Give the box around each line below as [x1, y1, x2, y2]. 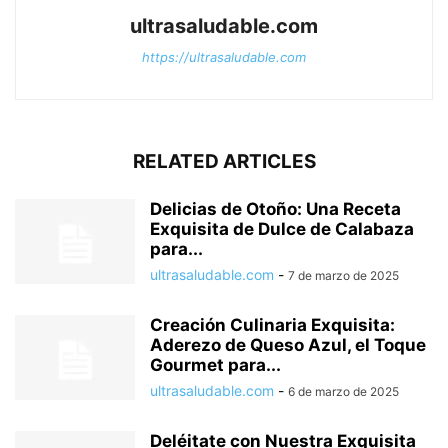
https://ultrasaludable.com [142, 49, 306, 66]
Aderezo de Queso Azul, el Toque [150, 335, 426, 356]
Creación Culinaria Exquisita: [150, 315, 395, 336]
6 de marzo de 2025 [288, 384, 399, 400]
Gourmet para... [150, 355, 281, 376]
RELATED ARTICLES [132, 150, 316, 174]
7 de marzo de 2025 [288, 268, 399, 284]
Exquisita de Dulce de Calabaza [150, 219, 414, 240]
